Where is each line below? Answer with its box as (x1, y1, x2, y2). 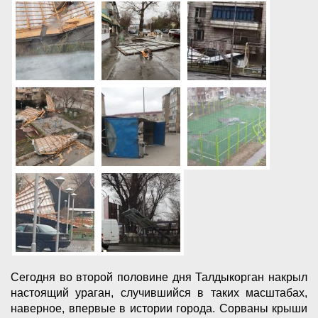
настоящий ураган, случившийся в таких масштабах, (11, 287, 307, 300)
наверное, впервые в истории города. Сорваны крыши (11, 302, 307, 315)
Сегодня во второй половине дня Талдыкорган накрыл (11, 271, 307, 284)
